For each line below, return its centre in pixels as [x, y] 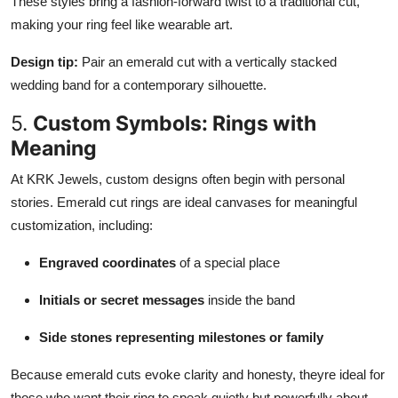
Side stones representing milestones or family [181, 337]
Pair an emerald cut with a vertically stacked [207, 61]
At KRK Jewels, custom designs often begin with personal [178, 179]
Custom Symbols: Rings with [175, 123]
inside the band [250, 299]
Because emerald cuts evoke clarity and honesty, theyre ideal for [198, 374]
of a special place [228, 262]
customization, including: [82, 225]
